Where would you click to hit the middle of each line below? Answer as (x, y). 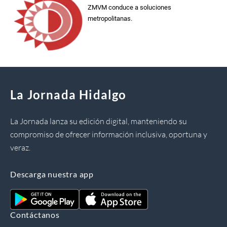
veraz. (20, 148)
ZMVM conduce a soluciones (130, 8)
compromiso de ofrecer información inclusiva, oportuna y (109, 135)
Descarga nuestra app (52, 174)
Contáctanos (35, 215)
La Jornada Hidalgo (68, 95)
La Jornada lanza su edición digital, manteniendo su (99, 121)
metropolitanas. (110, 19)
